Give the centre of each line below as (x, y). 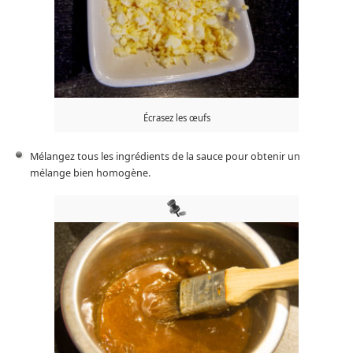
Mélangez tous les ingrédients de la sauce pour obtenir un (165, 156)
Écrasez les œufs (176, 117)
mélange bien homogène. (90, 173)
